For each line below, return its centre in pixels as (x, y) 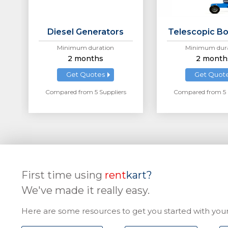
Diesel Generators (85, 32)
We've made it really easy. (85, 191)
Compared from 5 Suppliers (85, 92)
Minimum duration (85, 48)
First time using (63, 175)
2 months (85, 59)
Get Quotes (85, 75)
